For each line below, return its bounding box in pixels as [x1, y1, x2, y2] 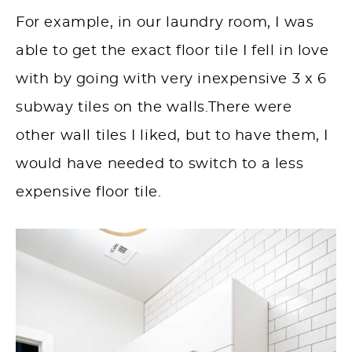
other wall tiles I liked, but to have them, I [16, 129, 329, 144]
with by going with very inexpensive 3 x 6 [16, 72, 327, 87]
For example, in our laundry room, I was [16, 16, 314, 31]
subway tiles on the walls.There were [16, 101, 292, 115]
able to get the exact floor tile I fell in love [16, 44, 329, 59]
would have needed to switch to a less [16, 157, 304, 172]
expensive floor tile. [16, 185, 167, 200]
